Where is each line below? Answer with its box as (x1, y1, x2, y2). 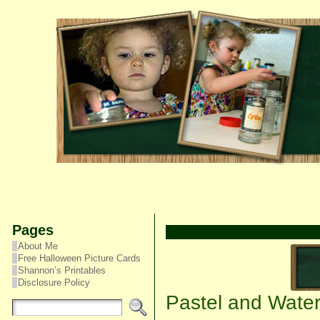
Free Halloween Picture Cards (17, 253, 141, 264)
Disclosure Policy (17, 277, 90, 288)
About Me (17, 241, 58, 251)
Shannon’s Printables (17, 265, 106, 276)
